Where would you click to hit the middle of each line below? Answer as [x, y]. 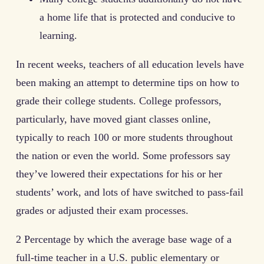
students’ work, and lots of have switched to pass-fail [130, 192]
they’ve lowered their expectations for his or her [119, 174]
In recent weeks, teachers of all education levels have [130, 64]
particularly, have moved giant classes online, [113, 119]
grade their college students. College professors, [119, 100]
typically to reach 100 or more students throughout [124, 137]
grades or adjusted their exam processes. [102, 210]
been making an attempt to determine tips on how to [128, 82]
